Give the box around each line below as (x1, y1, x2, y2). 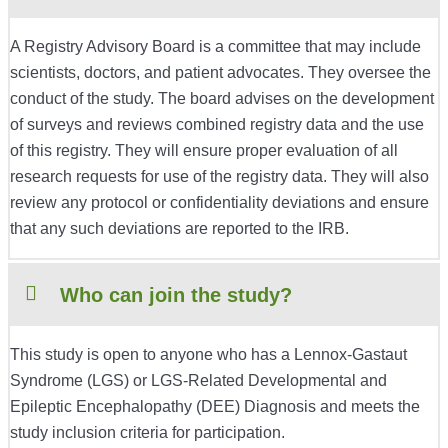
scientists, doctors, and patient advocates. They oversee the (10, 64, 431, 82)
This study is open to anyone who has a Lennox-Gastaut (10, 346, 407, 364)
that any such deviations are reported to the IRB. (10, 220, 349, 238)
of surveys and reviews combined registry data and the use (10, 116, 424, 134)
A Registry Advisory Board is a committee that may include (10, 38, 421, 56)
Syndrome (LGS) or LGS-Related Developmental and (10, 372, 387, 390)
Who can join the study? (60, 284, 292, 307)
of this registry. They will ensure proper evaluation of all (10, 142, 398, 160)
